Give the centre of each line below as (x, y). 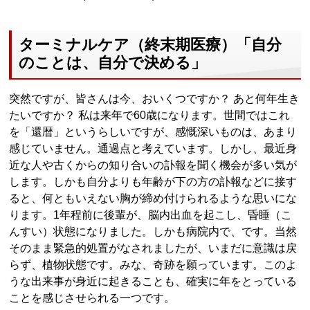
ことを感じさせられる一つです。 (92, 298)
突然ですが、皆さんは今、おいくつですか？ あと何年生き (155, 98)
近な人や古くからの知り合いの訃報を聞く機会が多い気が (153, 165)
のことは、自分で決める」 (113, 62)
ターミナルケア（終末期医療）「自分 (151, 44)
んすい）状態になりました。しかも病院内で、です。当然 (153, 231)
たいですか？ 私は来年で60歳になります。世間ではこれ (150, 115)
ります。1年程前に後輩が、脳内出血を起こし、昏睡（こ (151, 215)
